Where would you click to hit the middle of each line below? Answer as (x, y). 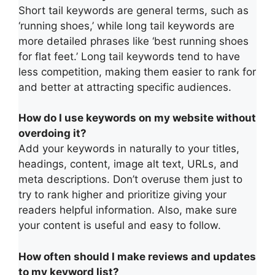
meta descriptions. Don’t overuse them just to (130, 180)
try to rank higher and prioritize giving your (122, 195)
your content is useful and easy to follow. (120, 226)
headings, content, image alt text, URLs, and (129, 164)
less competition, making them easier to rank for (137, 72)
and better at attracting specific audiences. (125, 87)
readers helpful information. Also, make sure (128, 210)
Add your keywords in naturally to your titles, (129, 149)
